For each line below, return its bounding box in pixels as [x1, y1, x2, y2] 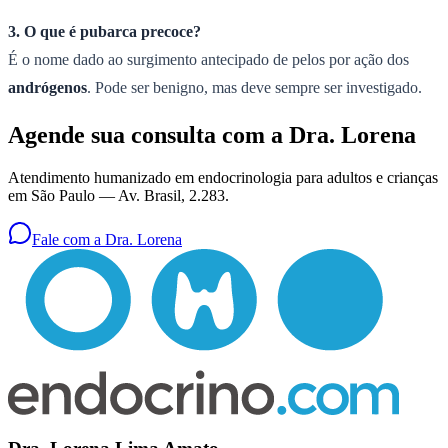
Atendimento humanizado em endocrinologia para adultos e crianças [8, 168, 438, 186]
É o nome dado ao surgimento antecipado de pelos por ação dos [8, 51, 409, 69]
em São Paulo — [8, 186, 118, 204]
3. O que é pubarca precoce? [8, 23, 201, 41]
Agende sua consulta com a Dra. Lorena [8, 122, 416, 149]
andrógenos [8, 79, 87, 97]
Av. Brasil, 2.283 [118, 186, 225, 204]
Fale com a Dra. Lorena [32, 230, 182, 248]
